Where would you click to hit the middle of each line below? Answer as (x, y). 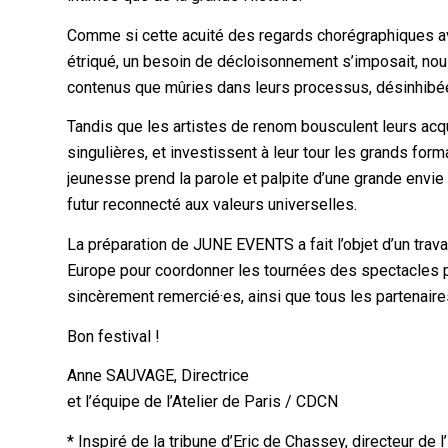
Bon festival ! (114, 336)
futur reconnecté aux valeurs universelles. (212, 205)
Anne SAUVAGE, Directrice (158, 376)
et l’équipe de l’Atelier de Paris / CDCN (203, 402)
